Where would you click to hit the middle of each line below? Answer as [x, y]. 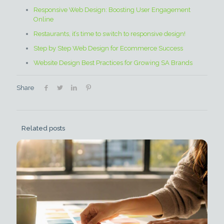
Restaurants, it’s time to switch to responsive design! [109, 33]
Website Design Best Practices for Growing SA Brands [113, 62]
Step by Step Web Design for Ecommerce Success [108, 48]
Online [43, 19]
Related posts [43, 128]
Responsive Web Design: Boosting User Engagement [112, 9]
